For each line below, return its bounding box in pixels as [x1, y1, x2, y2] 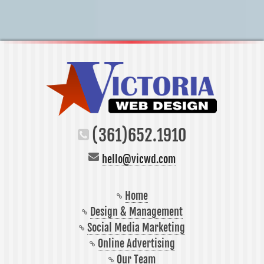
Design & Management [90, 204, 183, 218]
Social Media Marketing [87, 220, 185, 234]
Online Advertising [97, 236, 175, 250]
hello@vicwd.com [102, 152, 176, 166]
